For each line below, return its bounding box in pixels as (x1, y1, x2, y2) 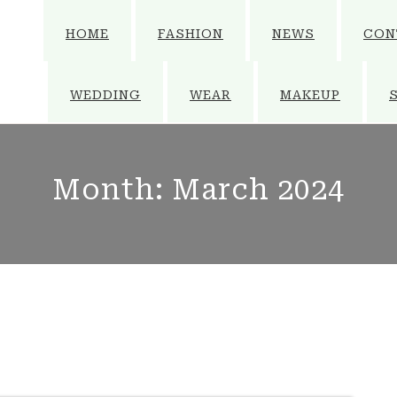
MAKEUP (280, 88, 340, 102)
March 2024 (172, 173, 345, 206)
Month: (52, 173, 172, 206)
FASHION (158, 27, 223, 41)
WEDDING (70, 88, 141, 102)
